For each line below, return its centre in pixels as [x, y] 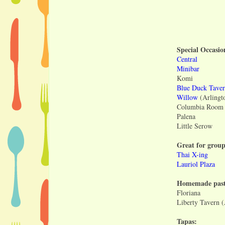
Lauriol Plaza [196, 164]
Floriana [189, 192]
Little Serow [195, 126]
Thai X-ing [192, 154]
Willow [187, 97]
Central [187, 59]
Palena [186, 116]
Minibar [188, 68]
